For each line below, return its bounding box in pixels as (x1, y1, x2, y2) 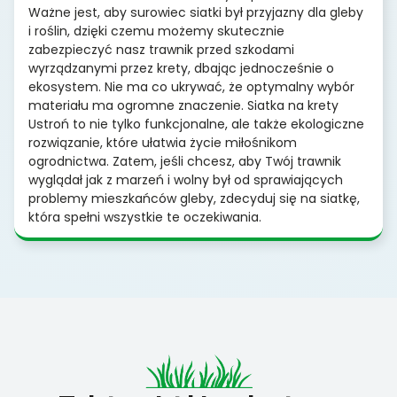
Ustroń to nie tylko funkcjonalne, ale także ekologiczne (28, 115, 364, 134)
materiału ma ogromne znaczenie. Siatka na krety (28, 97, 339, 115)
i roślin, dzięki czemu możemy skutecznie (28, 22, 284, 41)
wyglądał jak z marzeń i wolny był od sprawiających (28, 171, 343, 190)
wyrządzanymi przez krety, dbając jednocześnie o (28, 59, 334, 78)
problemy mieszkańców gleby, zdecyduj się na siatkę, (28, 190, 360, 208)
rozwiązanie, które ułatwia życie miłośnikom (28, 134, 297, 152)
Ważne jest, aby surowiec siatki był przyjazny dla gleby (28, 4, 363, 22)
